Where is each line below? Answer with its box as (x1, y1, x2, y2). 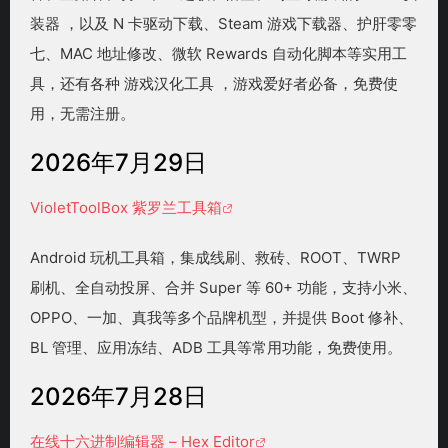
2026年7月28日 (30, 382, 207, 412)
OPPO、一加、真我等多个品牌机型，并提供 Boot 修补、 (30, 308, 413, 328)
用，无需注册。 (30, 104, 135, 124)
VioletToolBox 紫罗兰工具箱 (30, 198, 222, 218)
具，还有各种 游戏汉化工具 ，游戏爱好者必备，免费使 (30, 74, 398, 94)
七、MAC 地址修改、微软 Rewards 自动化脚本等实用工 (30, 44, 407, 64)
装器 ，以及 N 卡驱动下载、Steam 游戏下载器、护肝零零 (30, 14, 417, 34)
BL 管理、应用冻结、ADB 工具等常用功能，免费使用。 (30, 338, 402, 358)
